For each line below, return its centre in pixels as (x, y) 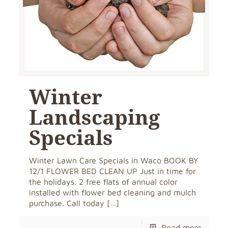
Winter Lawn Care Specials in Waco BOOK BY (114, 160)
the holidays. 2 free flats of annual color (104, 181)
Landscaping (95, 117)
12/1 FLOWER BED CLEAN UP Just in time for (113, 171)
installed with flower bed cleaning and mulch (113, 192)
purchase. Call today (67, 203)
